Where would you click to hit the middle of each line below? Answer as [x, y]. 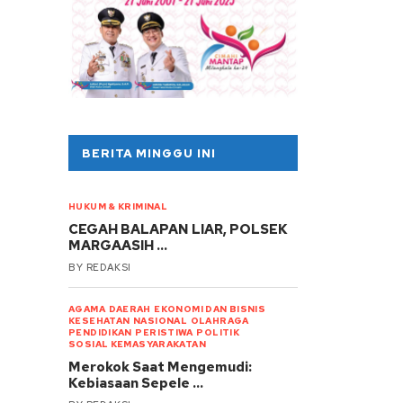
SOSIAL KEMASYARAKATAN [137, 344]
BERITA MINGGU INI [149, 153]
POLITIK [218, 332]
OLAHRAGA [219, 320]
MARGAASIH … [118, 245]
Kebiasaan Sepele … [136, 383]
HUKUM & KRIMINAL [118, 206]
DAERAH [130, 309]
